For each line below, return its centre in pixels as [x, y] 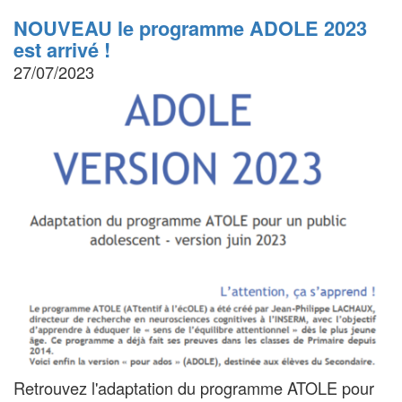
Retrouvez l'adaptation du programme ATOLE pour [194, 388]
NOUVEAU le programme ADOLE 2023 [190, 27]
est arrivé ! [62, 49]
